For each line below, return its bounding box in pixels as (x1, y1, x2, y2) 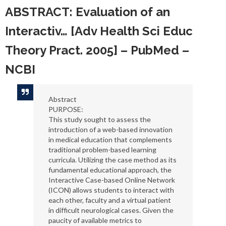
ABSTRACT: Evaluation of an (5, 5, 170, 19)
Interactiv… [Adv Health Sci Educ (5, 24, 193, 38)
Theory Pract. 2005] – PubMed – (5, 43, 189, 58)
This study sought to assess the (48, 115, 151, 124)
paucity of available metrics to (48, 216, 142, 224)
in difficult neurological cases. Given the (48, 206, 174, 214)
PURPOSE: (48, 105, 83, 114)
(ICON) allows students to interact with (48, 186, 174, 194)
